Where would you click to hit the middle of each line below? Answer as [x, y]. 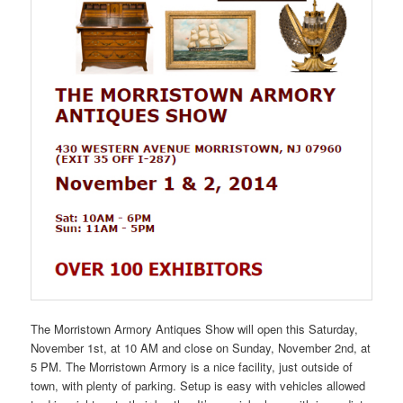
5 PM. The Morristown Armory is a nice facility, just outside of [192, 366]
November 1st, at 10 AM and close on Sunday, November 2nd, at [201, 347]
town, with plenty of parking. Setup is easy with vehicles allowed [198, 385]
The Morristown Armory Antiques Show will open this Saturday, [195, 328]
